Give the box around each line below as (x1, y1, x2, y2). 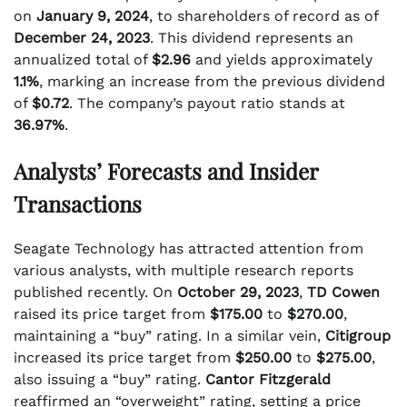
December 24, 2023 (14, 29, 150, 47)
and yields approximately (191, 51, 372, 69)
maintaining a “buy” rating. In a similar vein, (14, 327, 325, 345)
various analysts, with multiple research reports (14, 262, 353, 280)
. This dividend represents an (150, 29, 353, 47)
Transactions (14, 189, 142, 219)
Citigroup (325, 327, 391, 345)
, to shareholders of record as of (149, 7, 378, 25)
